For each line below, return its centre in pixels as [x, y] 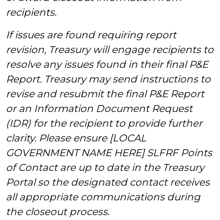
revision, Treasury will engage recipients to [110, 50]
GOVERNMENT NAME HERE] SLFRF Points [109, 153]
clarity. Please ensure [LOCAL [76, 138]
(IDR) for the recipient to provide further [104, 123]
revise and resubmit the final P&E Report [105, 94]
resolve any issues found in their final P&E [107, 64]
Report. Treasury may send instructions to [108, 79]
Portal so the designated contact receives [108, 182]
